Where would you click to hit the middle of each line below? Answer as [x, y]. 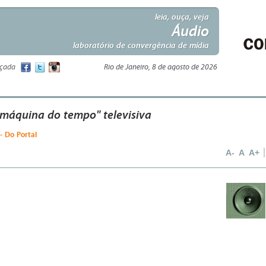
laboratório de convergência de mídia [141, 45]
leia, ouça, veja [182, 17]
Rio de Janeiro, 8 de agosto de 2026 [161, 67]
